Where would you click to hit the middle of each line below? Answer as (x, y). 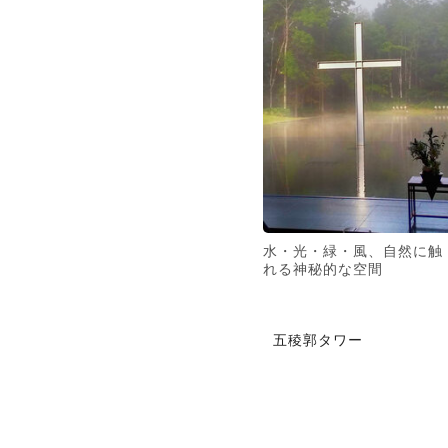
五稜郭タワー (318, 338)
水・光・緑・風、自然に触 (353, 250)
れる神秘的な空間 (323, 268)
